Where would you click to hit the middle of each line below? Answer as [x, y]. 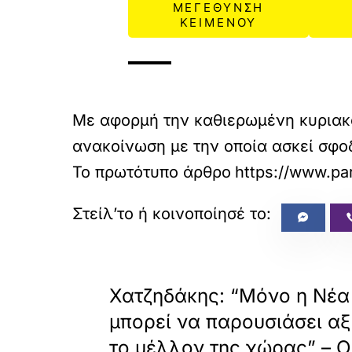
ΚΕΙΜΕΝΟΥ [218, 22]
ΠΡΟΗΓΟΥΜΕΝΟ [156, 273]
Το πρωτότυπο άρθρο [152, 172]
